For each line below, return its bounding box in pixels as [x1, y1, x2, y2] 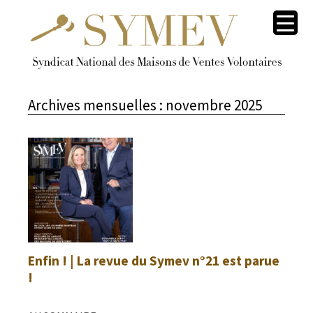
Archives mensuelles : [28, 95, 163, 115]
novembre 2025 [163, 95, 262, 115]
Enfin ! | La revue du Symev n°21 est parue [28, 252, 279, 269]
